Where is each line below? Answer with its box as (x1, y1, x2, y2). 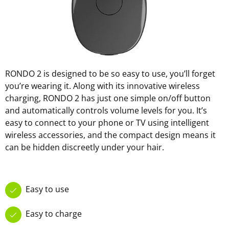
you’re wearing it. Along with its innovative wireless (5, 80, 200, 91)
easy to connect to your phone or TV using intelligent (5, 117, 209, 128)
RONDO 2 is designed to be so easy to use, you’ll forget (5, 67, 215, 79)
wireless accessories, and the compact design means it (5, 129, 216, 141)
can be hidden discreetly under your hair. (5, 141, 164, 153)
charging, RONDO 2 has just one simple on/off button (5, 92, 211, 104)
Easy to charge (26, 208, 82, 219)
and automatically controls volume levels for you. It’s (5, 104, 207, 116)
